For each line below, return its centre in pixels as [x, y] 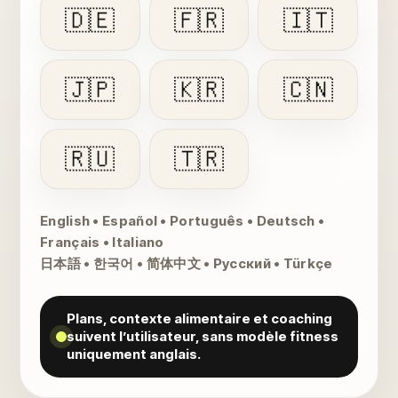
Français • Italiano [102, 242]
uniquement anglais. [134, 354]
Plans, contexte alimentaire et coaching [199, 318]
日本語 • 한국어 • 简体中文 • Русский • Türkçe [187, 263]
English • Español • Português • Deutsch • [183, 220]
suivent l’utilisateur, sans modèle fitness [203, 336]
